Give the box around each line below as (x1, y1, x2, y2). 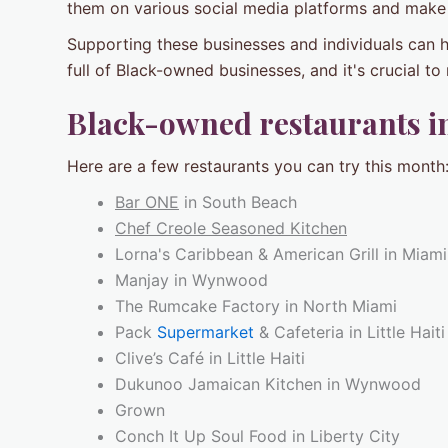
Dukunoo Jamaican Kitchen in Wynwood (115, 374, 421, 395)
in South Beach (179, 192, 297, 213)
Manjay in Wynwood (115, 270, 268, 291)
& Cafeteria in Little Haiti (254, 322, 445, 343)
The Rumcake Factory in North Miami (115, 296, 397, 317)
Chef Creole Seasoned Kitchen (115, 218, 347, 239)
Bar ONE (115, 192, 179, 213)
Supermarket (157, 322, 254, 343)
